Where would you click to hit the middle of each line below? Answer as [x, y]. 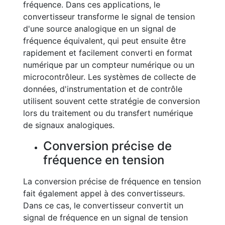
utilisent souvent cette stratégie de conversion [111, 101]
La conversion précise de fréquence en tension [112, 181]
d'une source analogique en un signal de [99, 29]
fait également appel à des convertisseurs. [104, 193]
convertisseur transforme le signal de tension [109, 17]
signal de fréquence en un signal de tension [105, 217]
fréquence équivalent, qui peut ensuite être [104, 41]
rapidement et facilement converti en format [108, 53]
